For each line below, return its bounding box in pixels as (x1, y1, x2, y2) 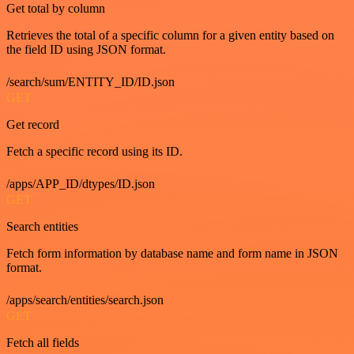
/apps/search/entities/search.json (6, 293, 164, 307)
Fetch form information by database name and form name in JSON (6, 247, 338, 260)
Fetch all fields (6, 336, 79, 349)
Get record (6, 118, 59, 131)
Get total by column (6, 2, 105, 15)
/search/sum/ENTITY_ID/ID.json (6, 75, 175, 88)
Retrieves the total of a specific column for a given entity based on (6, 28, 334, 42)
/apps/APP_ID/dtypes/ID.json (6, 177, 155, 190)
